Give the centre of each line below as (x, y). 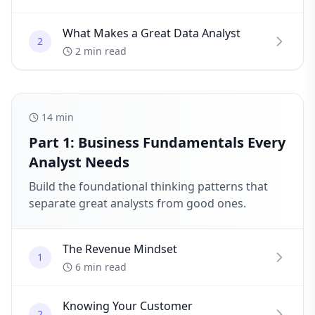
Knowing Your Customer (128, 306)
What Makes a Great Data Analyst (152, 33)
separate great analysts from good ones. (137, 203)
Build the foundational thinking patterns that (148, 186)
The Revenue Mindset (120, 249)
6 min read (101, 267)
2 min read (101, 51)
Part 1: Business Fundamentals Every (157, 142)
